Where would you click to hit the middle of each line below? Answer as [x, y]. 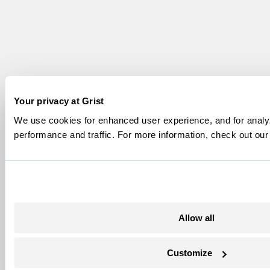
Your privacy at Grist [59, 101]
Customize [189, 253]
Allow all [196, 218]
